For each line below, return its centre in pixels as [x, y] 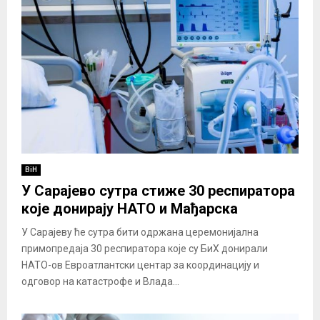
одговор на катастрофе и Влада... [100, 282]
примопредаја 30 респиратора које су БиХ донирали [145, 249]
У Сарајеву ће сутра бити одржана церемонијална [140, 232]
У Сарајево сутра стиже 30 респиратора [158, 191]
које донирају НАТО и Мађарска [130, 209]
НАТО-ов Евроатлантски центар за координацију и [140, 265]
